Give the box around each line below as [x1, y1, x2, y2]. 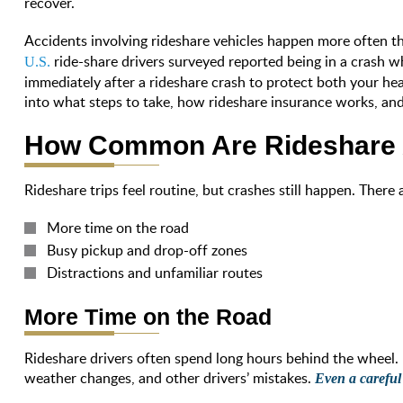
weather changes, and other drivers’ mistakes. [24, 367, 312, 388]
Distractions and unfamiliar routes [47, 262, 264, 282]
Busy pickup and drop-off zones [47, 239, 248, 260]
